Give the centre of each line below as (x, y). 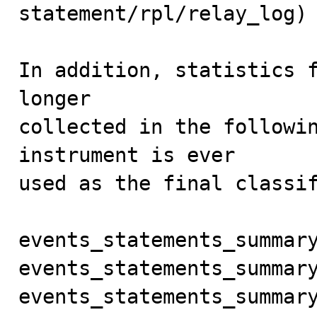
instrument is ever (127, 155)
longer (54, 98)
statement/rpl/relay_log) (163, 13)
